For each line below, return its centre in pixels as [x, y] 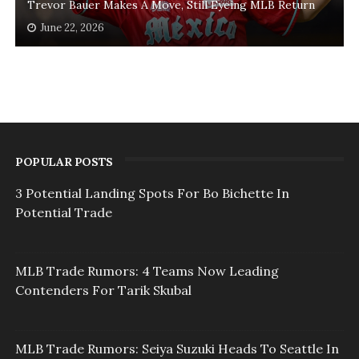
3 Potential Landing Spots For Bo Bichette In [152, 194]
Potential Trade [63, 213]
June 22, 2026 [72, 28]
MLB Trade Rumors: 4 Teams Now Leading [147, 271]
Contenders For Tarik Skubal [103, 290]
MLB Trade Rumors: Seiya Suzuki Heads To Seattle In [177, 349]
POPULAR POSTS [64, 162]
